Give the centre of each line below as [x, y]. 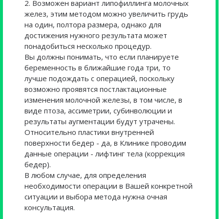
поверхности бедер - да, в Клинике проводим [105, 143]
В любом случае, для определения [85, 175]
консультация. [50, 207]
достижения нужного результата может [96, 35]
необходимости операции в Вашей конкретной [109, 186]
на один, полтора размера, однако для [93, 24]
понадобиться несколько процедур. [88, 46]
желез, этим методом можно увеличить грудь [106, 14]
